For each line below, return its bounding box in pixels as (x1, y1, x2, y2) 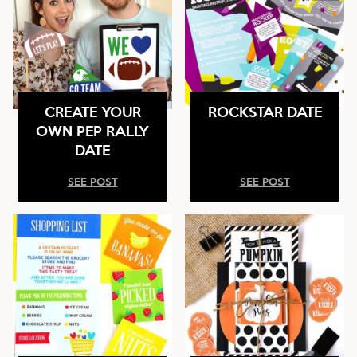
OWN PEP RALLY (36, 120, 149, 140)
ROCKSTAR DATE (207, 101, 322, 121)
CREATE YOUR (44, 101, 141, 121)
